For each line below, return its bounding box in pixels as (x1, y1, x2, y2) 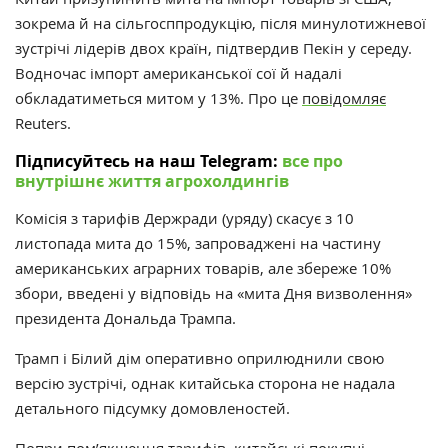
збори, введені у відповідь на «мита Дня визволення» (15, 283, 412, 304)
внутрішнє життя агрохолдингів (15, 170, 289, 193)
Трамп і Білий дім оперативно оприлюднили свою (15, 348, 384, 369)
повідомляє (302, 88, 386, 109)
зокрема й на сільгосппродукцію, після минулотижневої (15, 13, 426, 34)
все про (282, 150, 343, 173)
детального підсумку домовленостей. (15, 398, 290, 419)
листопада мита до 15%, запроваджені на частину (15, 233, 381, 254)
